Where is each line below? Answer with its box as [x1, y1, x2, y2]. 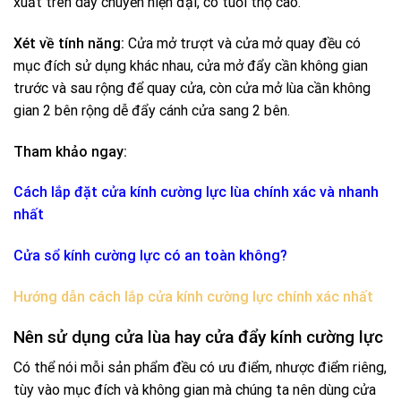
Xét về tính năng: [13, 34, 124, 52]
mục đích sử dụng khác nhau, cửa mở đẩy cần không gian [13, 56, 368, 74]
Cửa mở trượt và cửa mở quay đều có [124, 34, 361, 52]
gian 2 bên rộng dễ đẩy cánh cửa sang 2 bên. [13, 101, 290, 119]
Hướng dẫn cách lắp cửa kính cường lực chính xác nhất [13, 287, 373, 305]
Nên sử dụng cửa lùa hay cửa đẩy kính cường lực [13, 326, 383, 347]
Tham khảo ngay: [13, 142, 127, 160]
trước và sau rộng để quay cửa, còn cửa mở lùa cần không [13, 79, 371, 97]
